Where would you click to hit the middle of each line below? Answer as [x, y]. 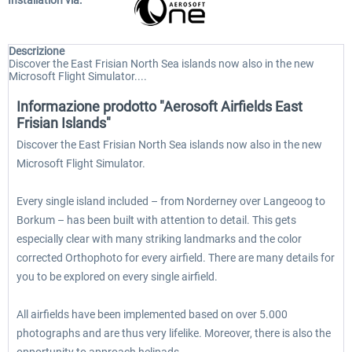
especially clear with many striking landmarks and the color [159, 239]
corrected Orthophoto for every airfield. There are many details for [176, 258]
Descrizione [37, 51]
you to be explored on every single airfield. [117, 277]
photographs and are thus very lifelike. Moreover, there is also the [174, 333]
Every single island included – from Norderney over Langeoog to [171, 201]
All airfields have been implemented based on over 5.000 [152, 314]
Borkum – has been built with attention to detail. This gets [156, 220]
